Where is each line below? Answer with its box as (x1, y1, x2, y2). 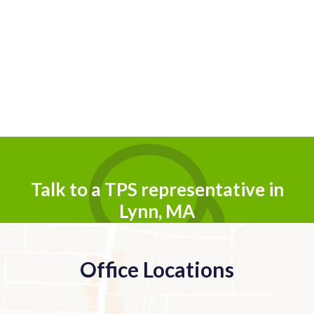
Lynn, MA (119, 200, 195, 222)
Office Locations (80, 257, 234, 282)
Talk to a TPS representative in (30, 178, 284, 200)
